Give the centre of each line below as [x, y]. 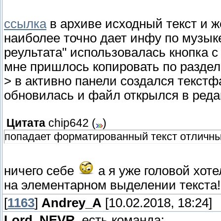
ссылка [25, 24]
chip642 [69, 123]
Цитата [26, 123]
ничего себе [41, 171]
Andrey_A [72, 203]
